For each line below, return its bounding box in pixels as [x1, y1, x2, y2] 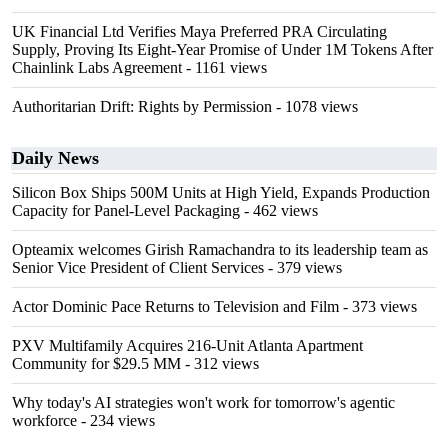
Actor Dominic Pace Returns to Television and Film [12, 298, 339, 315]
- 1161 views [182, 59, 267, 76]
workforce [12, 412, 77, 429]
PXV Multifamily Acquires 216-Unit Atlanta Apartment [12, 337, 363, 354]
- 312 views [181, 355, 259, 372]
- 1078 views [272, 98, 358, 115]
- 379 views [264, 259, 342, 276]
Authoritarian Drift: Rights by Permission [12, 98, 272, 115]
